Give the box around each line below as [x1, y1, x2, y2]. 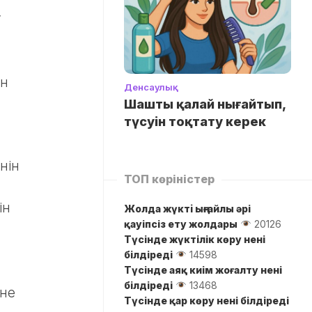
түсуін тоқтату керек [124, 114, 266, 129]
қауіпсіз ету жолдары [124, 217, 237, 230]
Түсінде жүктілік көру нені [124, 233, 265, 245]
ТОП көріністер [124, 171, 214, 186]
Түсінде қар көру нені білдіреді [124, 294, 289, 306]
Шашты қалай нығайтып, [124, 96, 286, 111]
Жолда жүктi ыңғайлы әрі [124, 202, 251, 214]
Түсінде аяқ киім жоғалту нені [124, 263, 282, 276]
